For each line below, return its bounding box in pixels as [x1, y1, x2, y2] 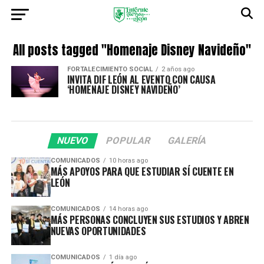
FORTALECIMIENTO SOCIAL [67, 65, 153, 73]
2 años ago [161, 65, 194, 73]
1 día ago [108, 253, 137, 262]
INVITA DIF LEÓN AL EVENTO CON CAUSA [67, 72, 216, 87]
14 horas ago [108, 205, 148, 213]
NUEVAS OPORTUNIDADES [50, 224, 146, 239]
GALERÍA [167, 135, 209, 147]
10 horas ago [108, 157, 148, 165]
